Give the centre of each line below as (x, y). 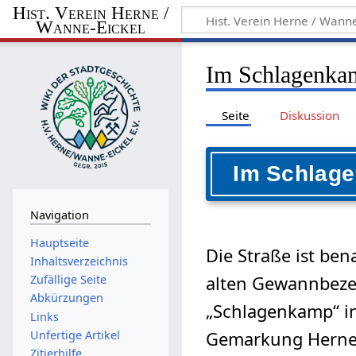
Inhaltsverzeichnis (79, 261)
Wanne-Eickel (90, 27)
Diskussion (309, 115)
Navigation (59, 215)
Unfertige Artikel (75, 335)
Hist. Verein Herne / (90, 13)
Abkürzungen (66, 298)
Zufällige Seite (68, 280)
